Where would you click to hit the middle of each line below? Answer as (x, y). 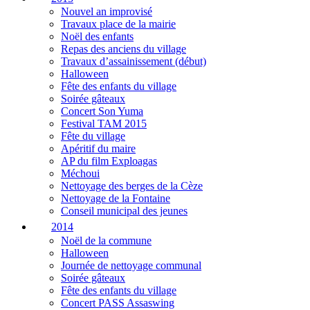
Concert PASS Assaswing (118, 302)
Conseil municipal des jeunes (124, 211)
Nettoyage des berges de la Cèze (132, 186)
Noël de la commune (106, 240)
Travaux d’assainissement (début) (134, 62)
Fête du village (93, 136)
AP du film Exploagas (109, 161)
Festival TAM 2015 (104, 124)
